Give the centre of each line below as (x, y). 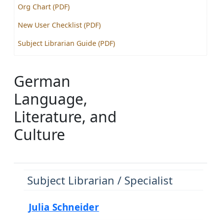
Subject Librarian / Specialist (100, 180)
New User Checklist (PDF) (59, 25)
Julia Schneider (64, 207)
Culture (39, 134)
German (42, 81)
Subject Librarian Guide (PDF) (66, 43)
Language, (51, 99)
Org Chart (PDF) (44, 7)
